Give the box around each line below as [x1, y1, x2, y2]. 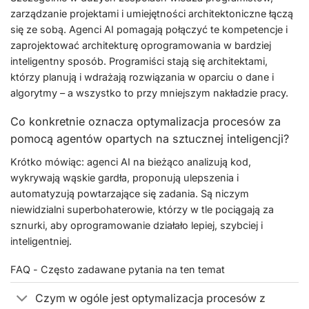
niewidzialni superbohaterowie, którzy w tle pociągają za [10, 203, 274, 215]
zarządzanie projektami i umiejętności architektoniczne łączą [10, 7, 293, 19]
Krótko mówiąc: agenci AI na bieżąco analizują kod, [10, 155, 251, 168]
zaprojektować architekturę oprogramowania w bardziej [10, 39, 271, 51]
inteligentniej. [10, 235, 72, 247]
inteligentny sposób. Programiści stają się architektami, [10, 54, 268, 67]
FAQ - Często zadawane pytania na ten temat [10, 263, 225, 276]
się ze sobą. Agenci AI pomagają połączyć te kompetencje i [10, 23, 288, 35]
